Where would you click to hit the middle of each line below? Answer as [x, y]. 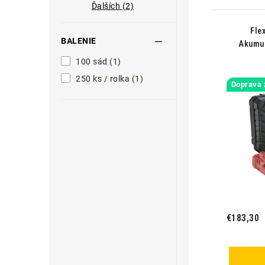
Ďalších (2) [113, 6]
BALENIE [79, 41]
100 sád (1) [98, 62]
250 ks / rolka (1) [109, 79]
